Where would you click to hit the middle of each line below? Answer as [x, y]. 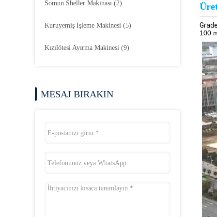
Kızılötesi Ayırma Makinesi [83, 48]
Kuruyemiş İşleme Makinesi [84, 25]
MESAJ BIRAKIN [77, 94]
